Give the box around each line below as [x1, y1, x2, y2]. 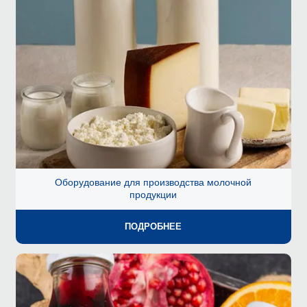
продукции [130, 189, 177, 201]
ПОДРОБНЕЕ [125, 222, 182, 232]
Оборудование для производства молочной [55, 177, 252, 188]
